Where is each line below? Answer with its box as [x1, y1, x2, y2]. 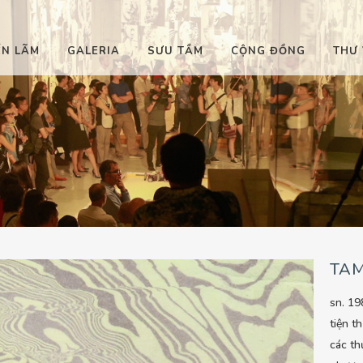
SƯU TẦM [147, 44, 203, 58]
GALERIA [67, 44, 120, 58]
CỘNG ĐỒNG [231, 44, 305, 58]
